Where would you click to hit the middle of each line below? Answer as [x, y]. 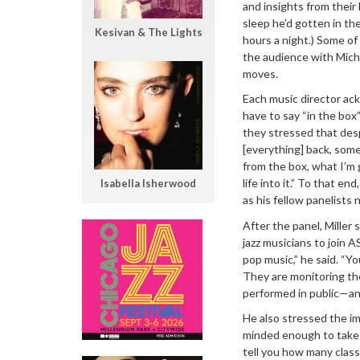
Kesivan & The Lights [148, 33]
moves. [260, 73]
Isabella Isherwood [148, 183]
